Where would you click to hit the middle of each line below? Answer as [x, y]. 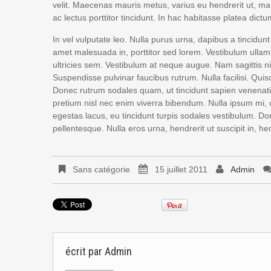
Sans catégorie [100, 170]
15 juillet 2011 [181, 170]
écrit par [85, 251]
